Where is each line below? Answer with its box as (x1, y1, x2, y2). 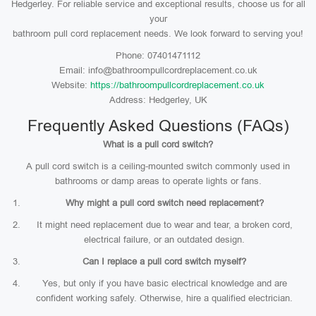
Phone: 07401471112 (116, 50, 200, 61)
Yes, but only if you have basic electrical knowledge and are (42, 278, 287, 288)
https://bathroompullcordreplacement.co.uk (90, 80, 265, 90)
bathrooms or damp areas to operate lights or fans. (54, 176, 262, 186)
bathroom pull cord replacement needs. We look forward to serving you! (13, 28, 303, 39)
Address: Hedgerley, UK (109, 95, 207, 105)
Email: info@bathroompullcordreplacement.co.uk (59, 65, 257, 75)
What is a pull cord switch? (103, 139, 213, 150)
